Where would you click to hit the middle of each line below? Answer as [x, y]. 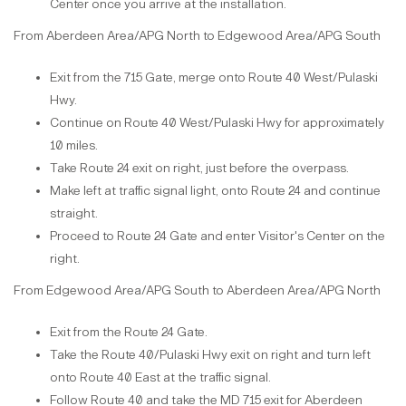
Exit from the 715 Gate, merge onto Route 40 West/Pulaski [214, 77]
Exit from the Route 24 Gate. [129, 332]
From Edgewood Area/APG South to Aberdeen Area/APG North [197, 290]
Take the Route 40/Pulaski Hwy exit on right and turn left [210, 355]
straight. [74, 213]
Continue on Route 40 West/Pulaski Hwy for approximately [217, 123]
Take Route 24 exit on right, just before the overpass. [199, 168]
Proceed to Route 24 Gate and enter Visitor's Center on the [217, 236]
